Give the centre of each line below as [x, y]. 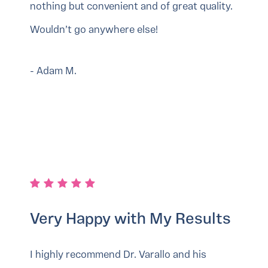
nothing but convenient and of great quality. [131, 7]
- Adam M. [53, 72]
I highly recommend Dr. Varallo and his [118, 255]
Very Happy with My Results [130, 220]
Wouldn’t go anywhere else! [94, 31]
